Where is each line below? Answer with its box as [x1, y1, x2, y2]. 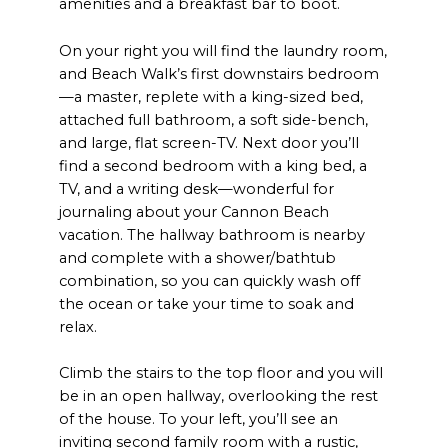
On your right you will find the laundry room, [59, 41, 388, 60]
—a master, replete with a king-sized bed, [59, 87, 364, 106]
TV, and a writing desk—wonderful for [59, 179, 335, 198]
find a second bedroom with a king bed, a [59, 156, 368, 175]
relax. [59, 317, 98, 336]
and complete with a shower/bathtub [59, 248, 337, 267]
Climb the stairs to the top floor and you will [59, 363, 384, 382]
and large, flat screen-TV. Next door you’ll [59, 133, 360, 152]
